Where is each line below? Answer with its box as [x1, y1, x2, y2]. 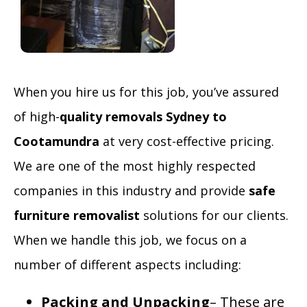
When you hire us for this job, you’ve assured [14, 84, 279, 100]
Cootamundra [14, 133, 99, 149]
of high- [14, 108, 60, 125]
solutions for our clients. [140, 207, 288, 223]
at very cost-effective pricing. [99, 133, 274, 149]
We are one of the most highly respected [14, 158, 256, 174]
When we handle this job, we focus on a [14, 232, 247, 248]
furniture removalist [14, 207, 140, 223]
